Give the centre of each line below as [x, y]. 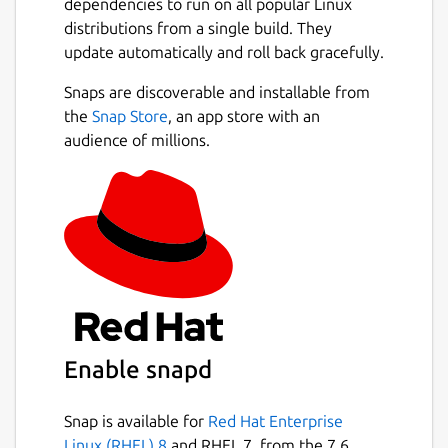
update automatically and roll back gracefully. [224, 51]
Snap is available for [136, 420]
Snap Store [130, 115]
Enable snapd [138, 369]
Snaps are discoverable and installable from [217, 91]
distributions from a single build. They [198, 27]
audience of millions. [137, 139]
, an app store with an [244, 115]
